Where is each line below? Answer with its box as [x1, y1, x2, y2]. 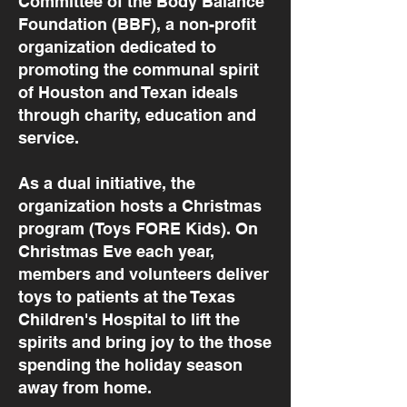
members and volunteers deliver [18, 264, 269, 283]
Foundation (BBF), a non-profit [18, 15, 256, 34]
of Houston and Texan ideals [18, 83, 238, 102]
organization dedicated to [18, 37, 216, 56]
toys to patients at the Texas [18, 287, 235, 306]
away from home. [18, 378, 156, 397]
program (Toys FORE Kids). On [18, 219, 258, 238]
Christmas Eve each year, [18, 242, 214, 261]
